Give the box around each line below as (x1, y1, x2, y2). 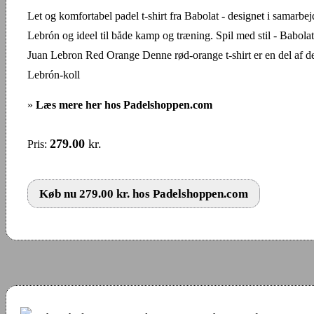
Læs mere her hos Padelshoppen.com (36, 98, 212, 111)
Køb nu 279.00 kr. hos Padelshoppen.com (39, 186, 248, 200)
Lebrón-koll (27, 68, 80, 81)
